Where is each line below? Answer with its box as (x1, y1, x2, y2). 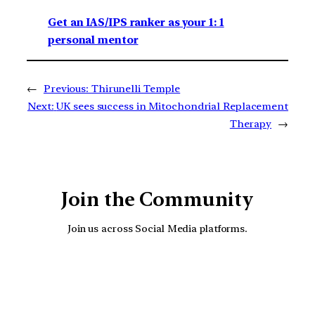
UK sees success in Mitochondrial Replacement (56, 99, 288, 112)
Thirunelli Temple (91, 82, 181, 95)
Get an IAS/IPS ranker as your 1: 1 (48, 15, 224, 29)
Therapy (229, 117, 272, 130)
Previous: (43, 82, 89, 95)
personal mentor (48, 33, 139, 46)
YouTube (106, 253, 238, 295)
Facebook (140, 253, 283, 295)
